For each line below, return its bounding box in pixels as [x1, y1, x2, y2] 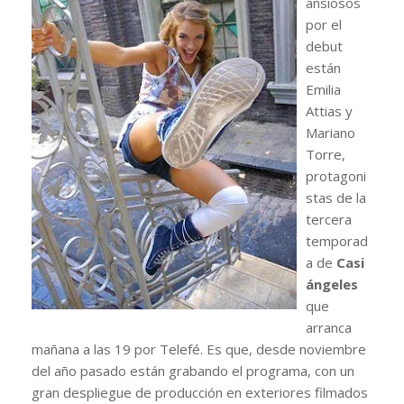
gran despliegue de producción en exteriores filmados [32, 382, 368, 401]
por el [306, 14, 342, 33]
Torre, [306, 144, 345, 163]
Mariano [306, 123, 355, 142]
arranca [306, 317, 352, 336]
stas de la [306, 188, 366, 207]
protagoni [306, 166, 366, 185]
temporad [306, 231, 368, 250]
